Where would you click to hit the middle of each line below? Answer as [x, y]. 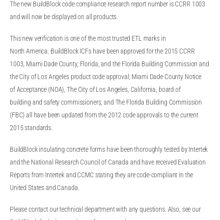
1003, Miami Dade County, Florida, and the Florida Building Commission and [110, 64]
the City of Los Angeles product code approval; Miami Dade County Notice [106, 77]
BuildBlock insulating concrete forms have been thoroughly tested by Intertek [109, 150]
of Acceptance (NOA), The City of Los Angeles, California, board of [95, 90]
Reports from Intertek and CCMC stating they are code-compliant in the [102, 175]
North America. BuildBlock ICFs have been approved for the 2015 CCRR [102, 52]
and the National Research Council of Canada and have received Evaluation [108, 163]
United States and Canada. [45, 188]
